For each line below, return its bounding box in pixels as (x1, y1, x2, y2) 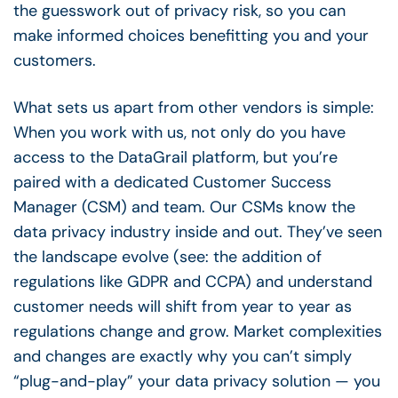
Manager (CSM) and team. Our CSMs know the (13, 195, 355, 218)
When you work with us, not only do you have (13, 121, 346, 143)
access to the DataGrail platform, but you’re (13, 146, 338, 168)
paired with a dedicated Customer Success (13, 171, 331, 193)
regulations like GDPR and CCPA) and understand (13, 270, 372, 292)
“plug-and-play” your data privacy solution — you (13, 370, 380, 392)
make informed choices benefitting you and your (13, 24, 369, 46)
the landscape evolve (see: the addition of (13, 245, 322, 267)
